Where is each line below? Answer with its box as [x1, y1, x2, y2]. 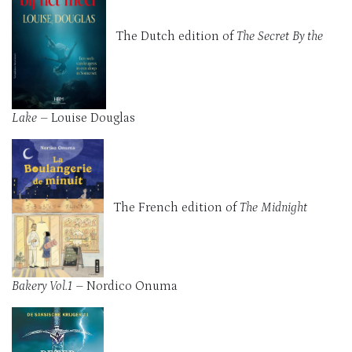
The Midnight [240, 200, 307, 214]
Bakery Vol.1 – [12, 278, 86, 293]
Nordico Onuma [86, 278, 178, 293]
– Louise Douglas [40, 110, 135, 125]
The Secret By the [236, 28, 323, 43]
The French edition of [104, 200, 240, 214]
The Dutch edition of [106, 28, 236, 43]
